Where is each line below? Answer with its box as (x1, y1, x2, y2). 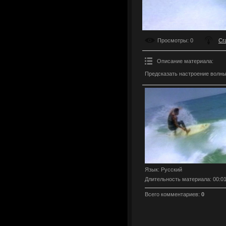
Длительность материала (145, 176, 210, 182)
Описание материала (157, 58, 212, 64)
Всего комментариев (145, 191, 198, 197)
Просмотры (157, 37, 187, 43)
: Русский (158, 166, 182, 173)
